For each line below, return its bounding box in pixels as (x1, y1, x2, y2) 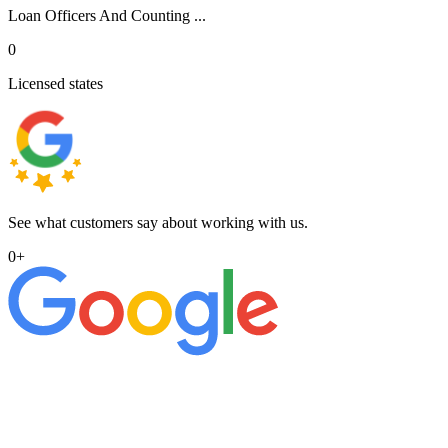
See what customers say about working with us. (8, 213, 308, 231)
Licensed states (8, 74, 103, 92)
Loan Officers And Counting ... (8, 6, 206, 24)
